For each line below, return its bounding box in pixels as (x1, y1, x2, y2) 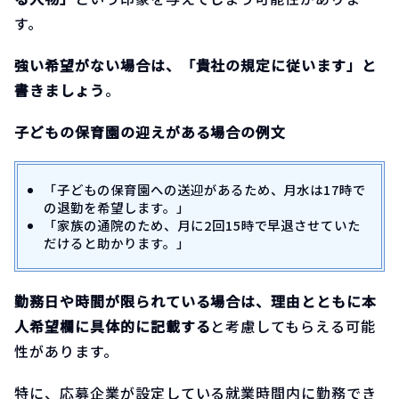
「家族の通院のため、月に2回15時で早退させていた (44, 216, 362, 235)
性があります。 (14, 340, 118, 362)
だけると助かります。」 (44, 233, 190, 253)
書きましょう (14, 78, 105, 101)
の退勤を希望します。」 (44, 198, 190, 217)
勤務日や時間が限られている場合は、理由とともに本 (14, 290, 378, 313)
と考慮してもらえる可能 (210, 315, 377, 338)
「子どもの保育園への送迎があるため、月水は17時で (44, 180, 367, 199)
